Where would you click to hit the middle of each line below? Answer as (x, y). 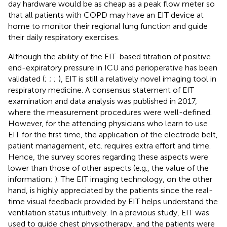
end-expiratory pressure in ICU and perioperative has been (113, 68)
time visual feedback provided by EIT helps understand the (113, 202)
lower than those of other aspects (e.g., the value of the (108, 168)
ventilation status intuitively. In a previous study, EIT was (109, 213)
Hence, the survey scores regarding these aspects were (108, 157)
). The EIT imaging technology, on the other (134, 179)
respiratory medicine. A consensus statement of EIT (101, 90)
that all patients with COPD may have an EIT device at (106, 15)
